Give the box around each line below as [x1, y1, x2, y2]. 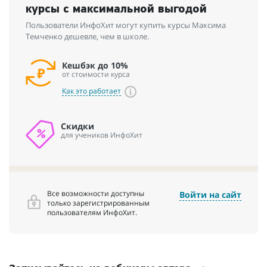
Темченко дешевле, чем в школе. [26, 30, 149, 42]
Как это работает [62, 86, 121, 96]
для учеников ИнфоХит [61, 129, 142, 139]
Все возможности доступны [47, 188, 144, 198]
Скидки [61, 120, 94, 132]
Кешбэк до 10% [62, 59, 128, 71]
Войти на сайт [179, 188, 241, 200]
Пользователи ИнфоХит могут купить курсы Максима [26, 19, 226, 30]
